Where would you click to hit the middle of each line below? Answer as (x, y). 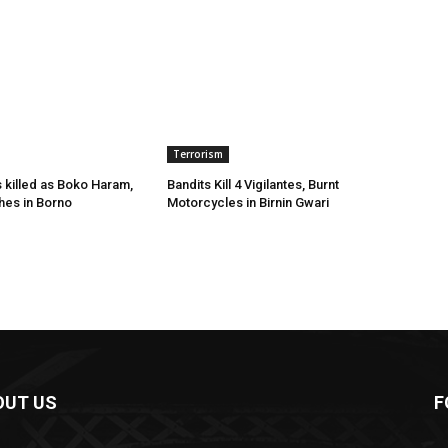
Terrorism (198, 153)
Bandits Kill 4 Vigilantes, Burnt (253, 184)
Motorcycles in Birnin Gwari (248, 202)
